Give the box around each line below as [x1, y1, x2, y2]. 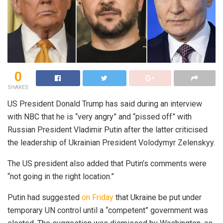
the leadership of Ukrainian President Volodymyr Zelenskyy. [7, 138, 215, 148]
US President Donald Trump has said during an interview [7, 99, 202, 109]
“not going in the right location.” [7, 172, 114, 182]
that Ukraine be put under [113, 193, 202, 203]
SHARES [7, 84, 28, 91]
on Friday [82, 193, 113, 203]
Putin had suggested [7, 193, 82, 203]
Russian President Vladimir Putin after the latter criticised [7, 125, 208, 135]
